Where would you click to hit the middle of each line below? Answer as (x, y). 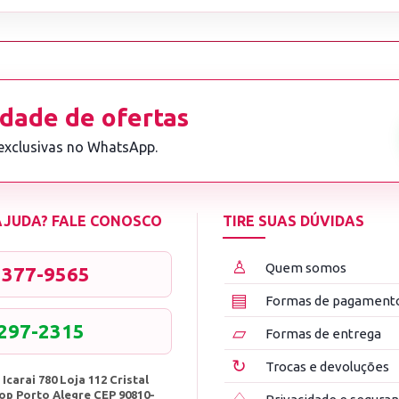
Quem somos (305, 267)
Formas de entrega (323, 333)
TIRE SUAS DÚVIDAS (293, 221)
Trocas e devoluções (327, 366)
